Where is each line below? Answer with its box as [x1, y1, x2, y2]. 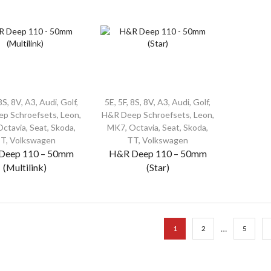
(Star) [146, 161, 169, 173]
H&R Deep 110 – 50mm [108, 147, 207, 159]
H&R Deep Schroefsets [101, 109, 190, 120]
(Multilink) [3, 161, 47, 173]
